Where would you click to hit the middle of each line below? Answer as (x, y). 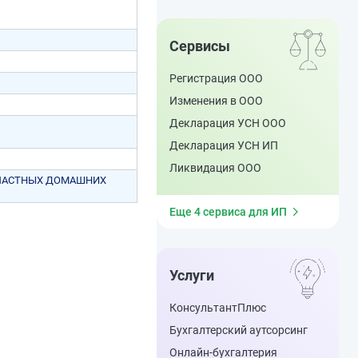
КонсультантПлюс (218, 308)
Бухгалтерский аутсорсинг (239, 330)
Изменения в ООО (216, 101)
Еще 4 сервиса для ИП (228, 212)
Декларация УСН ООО (228, 123)
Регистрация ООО (216, 78)
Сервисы (200, 46)
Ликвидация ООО (215, 168)
